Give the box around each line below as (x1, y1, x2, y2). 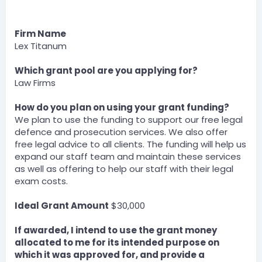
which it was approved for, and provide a (15, 249, 205, 261)
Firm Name (15, 27, 66, 40)
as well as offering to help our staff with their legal (15, 163, 233, 175)
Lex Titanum (15, 40, 67, 52)
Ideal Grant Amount (15, 199, 109, 212)
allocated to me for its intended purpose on (15, 236, 219, 249)
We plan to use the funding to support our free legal (15, 113, 243, 126)
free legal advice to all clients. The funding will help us (15, 138, 246, 150)
